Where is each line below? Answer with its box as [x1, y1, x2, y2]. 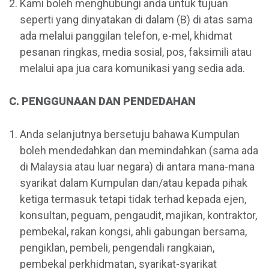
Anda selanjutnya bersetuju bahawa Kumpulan [20, 128, 240, 141]
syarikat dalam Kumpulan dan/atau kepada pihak [20, 177, 247, 190]
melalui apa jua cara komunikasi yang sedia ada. [20, 62, 245, 75]
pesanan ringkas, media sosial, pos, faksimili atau [20, 46, 252, 59]
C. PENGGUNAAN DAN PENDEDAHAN [9, 95, 196, 108]
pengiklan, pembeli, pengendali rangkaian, [20, 241, 214, 255]
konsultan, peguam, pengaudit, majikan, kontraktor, [20, 209, 257, 222]
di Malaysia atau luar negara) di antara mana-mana [20, 160, 255, 174]
